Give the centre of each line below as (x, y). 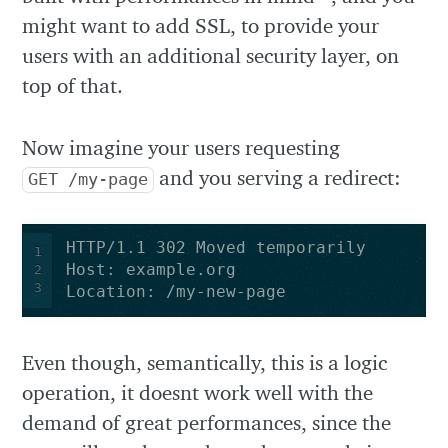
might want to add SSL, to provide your (201, 26)
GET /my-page (88, 179)
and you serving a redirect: (278, 177)
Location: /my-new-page (175, 292)
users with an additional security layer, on (211, 56)
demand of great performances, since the (207, 423)
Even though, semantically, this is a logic (205, 363)
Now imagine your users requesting (181, 147)
